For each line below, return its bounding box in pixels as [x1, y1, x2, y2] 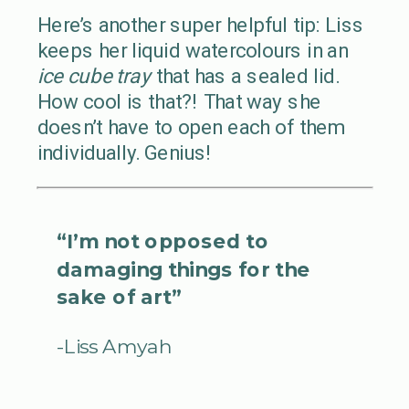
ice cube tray [37, 63, 152, 89]
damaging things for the [56, 257, 311, 282]
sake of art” [56, 285, 183, 310]
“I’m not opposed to [56, 229, 269, 254]
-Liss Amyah [56, 333, 172, 359]
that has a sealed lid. [151, 63, 339, 89]
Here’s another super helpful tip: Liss [37, 12, 364, 37]
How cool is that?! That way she [37, 89, 321, 114]
